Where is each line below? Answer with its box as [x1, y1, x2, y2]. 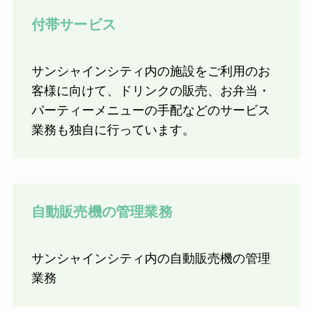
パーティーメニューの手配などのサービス [31, 103, 270, 118]
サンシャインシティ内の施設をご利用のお [31, 64, 270, 79]
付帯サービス [31, 16, 116, 32]
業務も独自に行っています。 [31, 123, 195, 138]
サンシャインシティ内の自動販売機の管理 [31, 252, 270, 266]
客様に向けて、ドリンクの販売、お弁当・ [31, 84, 270, 99]
